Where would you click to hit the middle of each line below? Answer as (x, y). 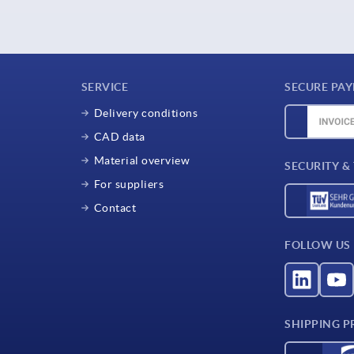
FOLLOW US (318, 245)
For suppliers (129, 184)
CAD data (119, 136)
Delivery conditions (146, 113)
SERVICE (105, 87)
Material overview (142, 160)
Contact (115, 207)
